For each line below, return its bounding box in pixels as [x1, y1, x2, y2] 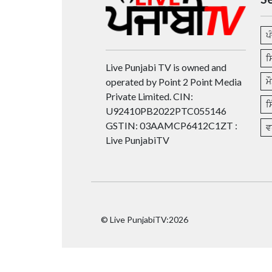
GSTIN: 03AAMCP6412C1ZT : [106, 119, 237, 131]
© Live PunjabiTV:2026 [101, 214, 188, 225]
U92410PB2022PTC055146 [106, 104, 226, 117]
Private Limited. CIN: [106, 90, 193, 102]
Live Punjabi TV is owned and [106, 61, 226, 73]
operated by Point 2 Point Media [106, 75, 242, 87]
